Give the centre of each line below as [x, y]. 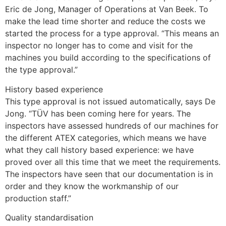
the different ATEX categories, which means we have [106, 137]
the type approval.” [41, 70]
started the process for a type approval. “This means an [112, 34]
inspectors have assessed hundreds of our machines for [112, 125]
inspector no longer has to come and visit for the [99, 46]
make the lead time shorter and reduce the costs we [105, 21]
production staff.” [38, 198]
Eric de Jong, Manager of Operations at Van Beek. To [107, 9]
